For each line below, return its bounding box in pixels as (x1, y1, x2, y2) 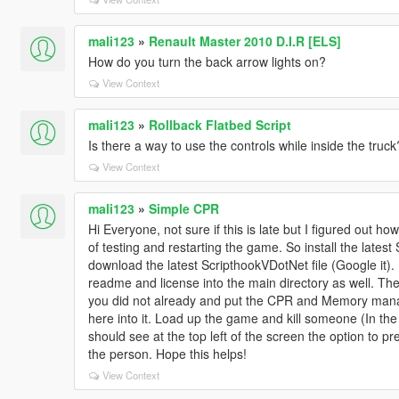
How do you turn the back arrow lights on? (87, 52, 326, 70)
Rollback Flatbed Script (148, 115, 291, 134)
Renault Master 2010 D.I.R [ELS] (148, 31, 341, 50)
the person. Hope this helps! (87, 344, 247, 362)
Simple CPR (148, 199, 219, 217)
